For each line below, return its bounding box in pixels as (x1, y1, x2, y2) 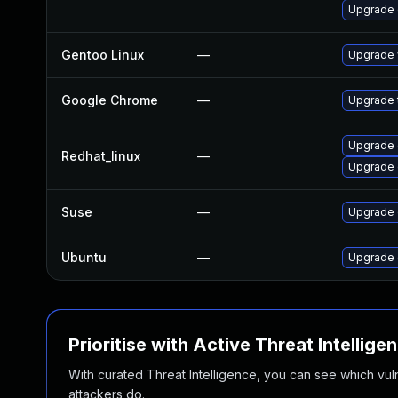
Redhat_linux (61, 148, 140, 163)
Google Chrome (61, 92, 158, 107)
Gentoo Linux (61, 47, 144, 62)
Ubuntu (61, 250, 107, 265)
